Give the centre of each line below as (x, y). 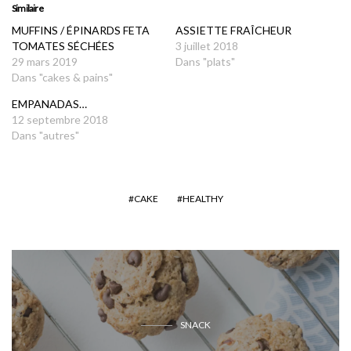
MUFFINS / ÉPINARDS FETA (81, 30)
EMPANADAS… (49, 104)
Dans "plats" (205, 62)
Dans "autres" (45, 135)
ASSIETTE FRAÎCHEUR (233, 30)
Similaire (27, 8)
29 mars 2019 (45, 62)
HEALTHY (203, 199)
